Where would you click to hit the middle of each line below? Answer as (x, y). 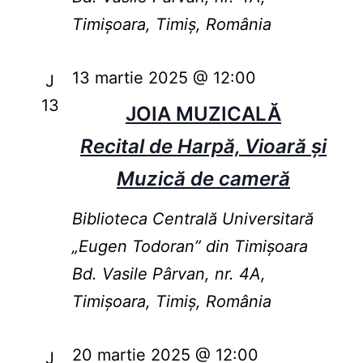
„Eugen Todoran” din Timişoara (190, 247)
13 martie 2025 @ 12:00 (164, 78)
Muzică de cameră (203, 179)
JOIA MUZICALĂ (203, 114)
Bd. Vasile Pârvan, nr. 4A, (169, 274)
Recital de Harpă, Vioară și (203, 147)
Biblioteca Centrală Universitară (192, 219)
